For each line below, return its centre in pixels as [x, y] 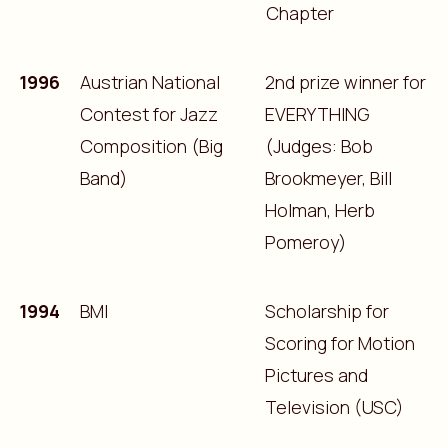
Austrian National [149, 81]
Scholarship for [326, 310]
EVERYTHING [317, 113]
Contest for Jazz [148, 113]
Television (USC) [334, 406]
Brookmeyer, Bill [328, 177]
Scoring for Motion [339, 342]
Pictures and [316, 374]
